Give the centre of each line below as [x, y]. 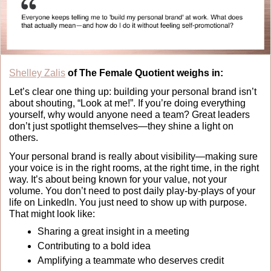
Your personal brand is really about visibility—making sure [133, 156]
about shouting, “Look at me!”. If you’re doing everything [127, 103]
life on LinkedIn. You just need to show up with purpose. [128, 202]
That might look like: [52, 214]
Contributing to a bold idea [94, 246]
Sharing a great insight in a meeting [113, 231]
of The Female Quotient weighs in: [144, 73]
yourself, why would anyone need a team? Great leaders [129, 114]
